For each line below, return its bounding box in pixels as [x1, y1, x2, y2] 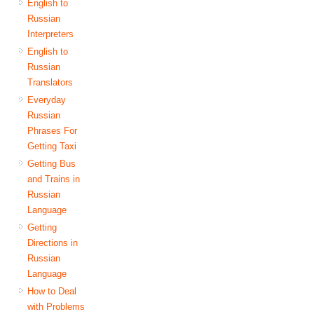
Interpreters [27, 28, 74, 39]
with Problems [27, 301, 86, 312]
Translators [27, 76, 74, 88]
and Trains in [27, 173, 81, 184]
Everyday [27, 94, 67, 105]
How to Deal [27, 285, 77, 296]
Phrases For [27, 125, 78, 136]
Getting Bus [27, 158, 76, 169]
